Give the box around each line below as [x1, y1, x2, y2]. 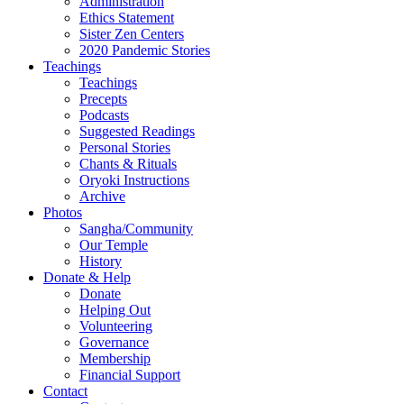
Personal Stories [79, 140, 170, 155]
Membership [79, 351, 151, 366]
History [79, 253, 122, 269]
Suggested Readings [79, 124, 195, 139]
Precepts [79, 91, 127, 106]
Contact [43, 383, 87, 399]
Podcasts [79, 107, 129, 123]
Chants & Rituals [79, 156, 177, 171]
